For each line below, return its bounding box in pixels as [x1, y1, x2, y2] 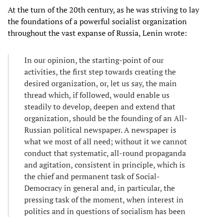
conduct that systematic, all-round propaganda [24, 147, 186, 158]
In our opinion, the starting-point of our [24, 54, 164, 65]
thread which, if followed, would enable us [24, 89, 170, 100]
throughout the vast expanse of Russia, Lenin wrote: [8, 27, 187, 38]
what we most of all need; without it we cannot [24, 136, 187, 147]
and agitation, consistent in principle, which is [24, 159, 185, 170]
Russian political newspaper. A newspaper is [24, 124, 176, 135]
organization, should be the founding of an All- [24, 112, 187, 124]
